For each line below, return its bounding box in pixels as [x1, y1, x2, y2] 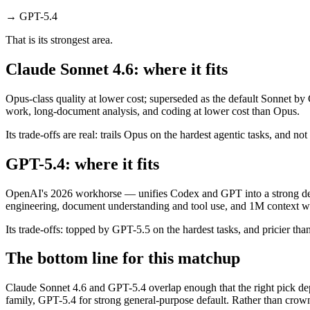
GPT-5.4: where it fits [6, 154, 159, 173]
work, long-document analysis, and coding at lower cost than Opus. [6, 104, 300, 117]
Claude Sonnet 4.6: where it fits [6, 60, 228, 78]
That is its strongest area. [6, 33, 113, 46]
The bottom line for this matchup [6, 249, 240, 268]
